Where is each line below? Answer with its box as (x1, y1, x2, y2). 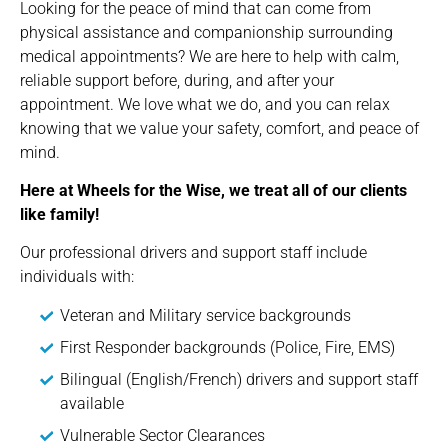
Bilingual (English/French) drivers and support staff (60, 369, 418, 389)
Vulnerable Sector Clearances (60, 425, 265, 445)
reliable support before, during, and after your (20, 70, 334, 90)
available (60, 393, 124, 413)
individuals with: (20, 267, 134, 287)
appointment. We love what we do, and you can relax (20, 94, 390, 114)
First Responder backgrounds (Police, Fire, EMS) (60, 337, 395, 357)
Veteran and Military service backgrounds (60, 305, 351, 325)
